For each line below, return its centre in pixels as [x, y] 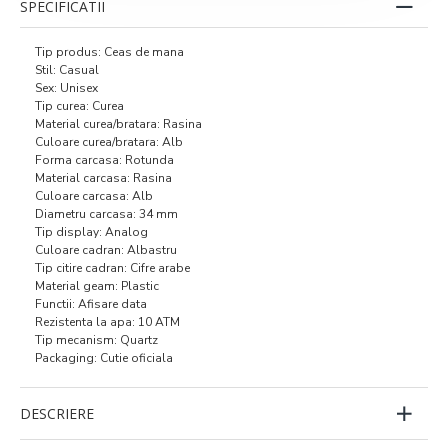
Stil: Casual [67, 69]
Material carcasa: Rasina [103, 177]
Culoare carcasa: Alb [94, 195]
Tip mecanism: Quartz [96, 339]
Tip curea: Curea [79, 105]
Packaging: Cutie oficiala [104, 357]
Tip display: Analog [91, 231]
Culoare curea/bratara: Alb [109, 141]
